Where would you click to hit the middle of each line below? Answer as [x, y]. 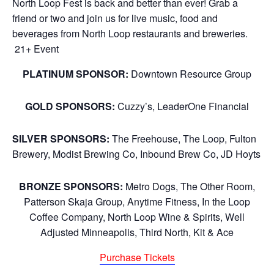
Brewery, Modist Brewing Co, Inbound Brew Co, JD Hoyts [136, 154]
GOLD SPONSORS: [71, 106]
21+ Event [35, 49]
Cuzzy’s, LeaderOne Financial [183, 106]
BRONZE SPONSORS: [71, 186]
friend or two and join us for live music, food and [115, 18]
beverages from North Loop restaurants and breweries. [130, 33]
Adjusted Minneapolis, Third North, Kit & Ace [137, 232]
